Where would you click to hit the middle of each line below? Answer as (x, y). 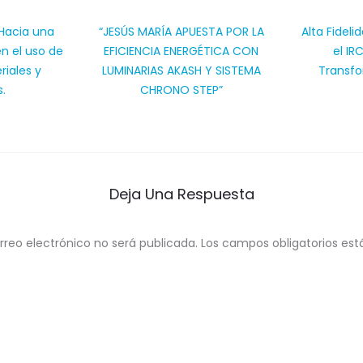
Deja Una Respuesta (181, 194)
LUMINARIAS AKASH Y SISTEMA (181, 70)
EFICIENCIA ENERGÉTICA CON (181, 51)
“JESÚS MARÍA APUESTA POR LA (181, 32)
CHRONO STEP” (181, 90)
